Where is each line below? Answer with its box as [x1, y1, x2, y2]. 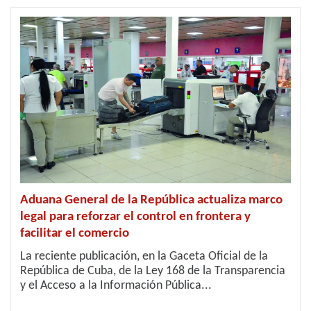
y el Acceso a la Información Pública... [20, 279, 212, 292]
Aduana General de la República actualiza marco [20, 194, 283, 207]
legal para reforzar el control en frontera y [20, 210, 251, 224]
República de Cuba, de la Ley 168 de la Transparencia [20, 264, 285, 278]
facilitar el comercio [20, 227, 129, 240]
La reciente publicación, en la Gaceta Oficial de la [20, 250, 268, 263]
